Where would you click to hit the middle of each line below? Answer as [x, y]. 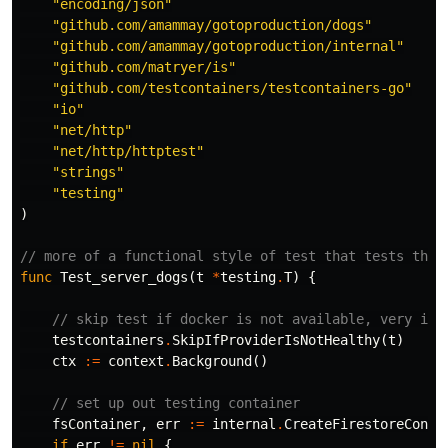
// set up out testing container [176, 403]
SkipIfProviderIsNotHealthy [276, 340]
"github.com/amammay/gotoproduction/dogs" [212, 25]
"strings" [88, 172]
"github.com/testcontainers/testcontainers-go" [232, 88]
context [136, 361]
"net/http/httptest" [128, 151]
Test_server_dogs [124, 277]
